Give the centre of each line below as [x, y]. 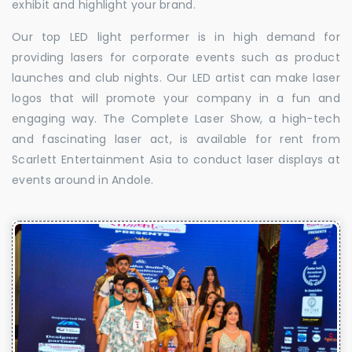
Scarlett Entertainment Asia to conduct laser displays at [176, 159]
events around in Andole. [83, 180]
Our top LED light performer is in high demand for [176, 37]
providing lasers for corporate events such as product [176, 57]
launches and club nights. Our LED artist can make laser [176, 78]
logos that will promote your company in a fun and [176, 98]
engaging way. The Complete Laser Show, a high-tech [176, 119]
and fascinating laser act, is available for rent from [176, 139]
